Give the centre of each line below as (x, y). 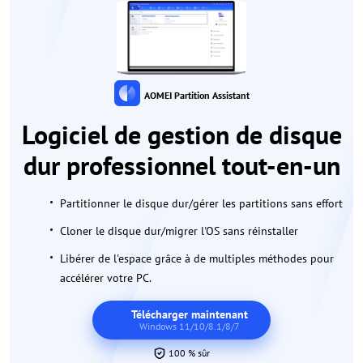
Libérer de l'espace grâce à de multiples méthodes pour (197, 259)
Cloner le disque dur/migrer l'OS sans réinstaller (181, 231)
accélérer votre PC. (106, 278)
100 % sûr (188, 353)
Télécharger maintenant (190, 315)
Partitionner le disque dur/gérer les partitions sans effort (201, 204)
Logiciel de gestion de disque (181, 135)
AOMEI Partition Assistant (196, 96)
